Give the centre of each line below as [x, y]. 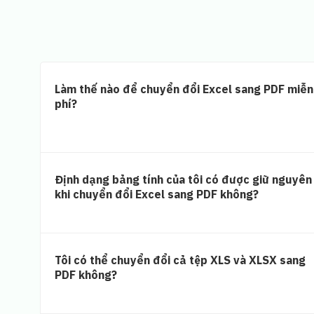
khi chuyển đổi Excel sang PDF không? [157, 194]
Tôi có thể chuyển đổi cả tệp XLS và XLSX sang [180, 260]
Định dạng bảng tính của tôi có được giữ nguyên [183, 179]
